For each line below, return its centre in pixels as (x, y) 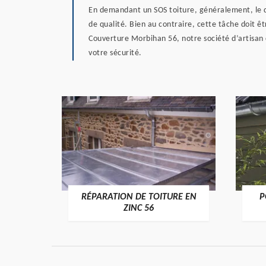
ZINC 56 (139, 208)
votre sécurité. (115, 53)
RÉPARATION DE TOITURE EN (139, 197)
